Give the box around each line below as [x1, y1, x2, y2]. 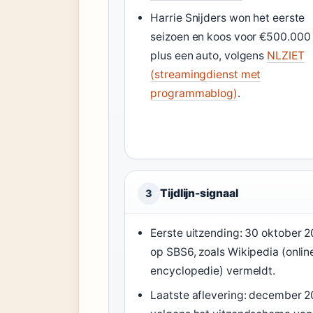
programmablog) [150, 87, 238, 100]
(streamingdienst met [150, 68, 261, 81]
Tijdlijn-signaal [160, 187, 238, 200]
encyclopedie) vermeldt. [150, 264, 276, 277]
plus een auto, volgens [150, 49, 268, 62]
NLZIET [267, 49, 305, 62]
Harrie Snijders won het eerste [150, 11, 305, 24]
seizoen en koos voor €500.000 [150, 30, 311, 43]
